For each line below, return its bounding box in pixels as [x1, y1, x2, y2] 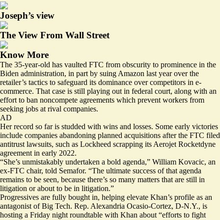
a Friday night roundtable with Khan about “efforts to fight [23, 210, 206, 219]
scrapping [113, 139, 143, 148]
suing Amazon [100, 69, 144, 78]
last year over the [144, 69, 199, 78]
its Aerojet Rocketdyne [143, 139, 216, 148]
